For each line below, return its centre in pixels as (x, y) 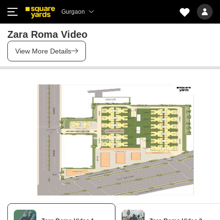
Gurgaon (73, 12)
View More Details (43, 51)
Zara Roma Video (47, 34)
